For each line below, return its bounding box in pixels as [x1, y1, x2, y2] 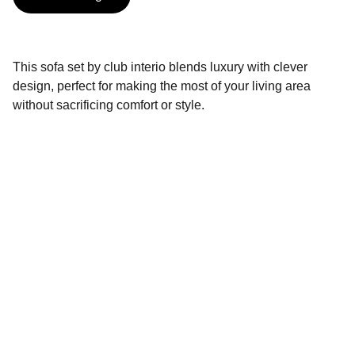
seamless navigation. [48, 265, 166, 279]
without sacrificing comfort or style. [13, 98, 204, 112]
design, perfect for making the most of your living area [13, 79, 311, 93]
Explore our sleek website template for [48, 246, 265, 260]
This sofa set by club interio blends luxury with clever [13, 60, 307, 74]
